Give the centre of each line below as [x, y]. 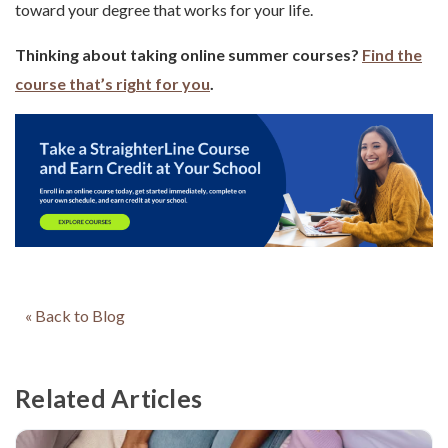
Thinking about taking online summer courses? [188, 54]
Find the [392, 54]
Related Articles [108, 397]
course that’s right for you [112, 83]
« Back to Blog [75, 315]
